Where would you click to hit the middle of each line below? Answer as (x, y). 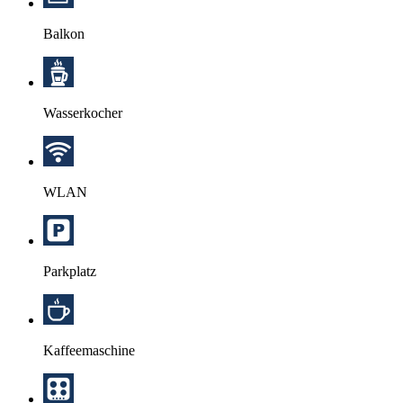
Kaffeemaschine (89, 350)
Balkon (64, 33)
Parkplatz (70, 271)
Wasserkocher (83, 112)
